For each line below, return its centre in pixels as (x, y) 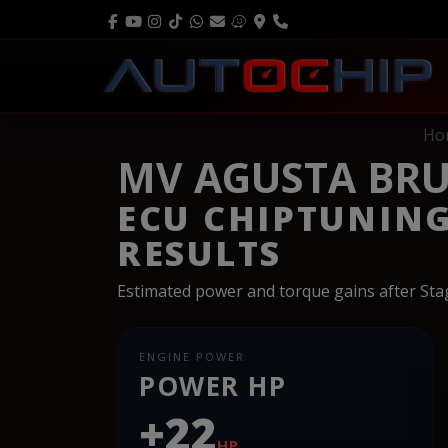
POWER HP (213, 385)
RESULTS (200, 252)
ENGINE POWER (192, 356)
